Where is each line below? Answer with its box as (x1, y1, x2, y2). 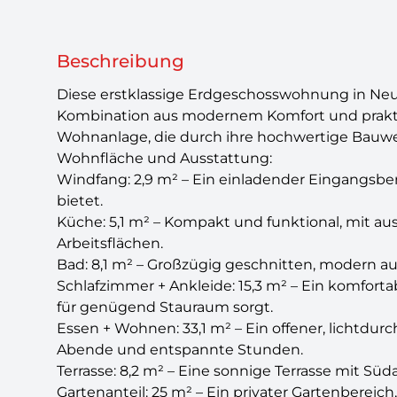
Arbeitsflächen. (57, 235, 163, 252)
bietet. (57, 192, 103, 209)
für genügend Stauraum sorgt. (57, 299, 273, 315)
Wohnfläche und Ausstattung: (57, 150, 272, 167)
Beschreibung (57, 51, 184, 72)
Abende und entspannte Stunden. (57, 341, 303, 358)
